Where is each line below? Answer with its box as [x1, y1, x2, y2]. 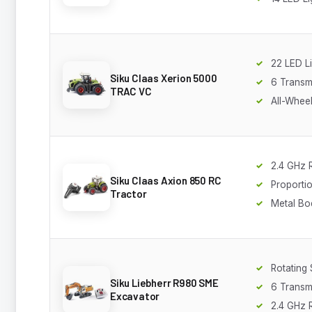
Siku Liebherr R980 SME [110, 276, 219, 289]
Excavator [110, 289, 160, 302]
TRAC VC [110, 84, 152, 97]
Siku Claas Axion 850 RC [110, 173, 221, 187]
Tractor [110, 187, 147, 200]
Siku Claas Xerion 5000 [110, 71, 217, 84]
